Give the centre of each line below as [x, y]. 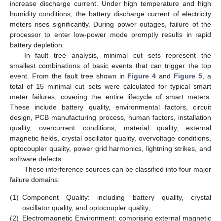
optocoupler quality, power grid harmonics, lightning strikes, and [110, 149]
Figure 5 [188, 76]
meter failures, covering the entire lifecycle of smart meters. [110, 97]
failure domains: [35, 180]
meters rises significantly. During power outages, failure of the [110, 24]
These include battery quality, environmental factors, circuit [110, 107]
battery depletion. [37, 45]
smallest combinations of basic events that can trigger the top [110, 66]
